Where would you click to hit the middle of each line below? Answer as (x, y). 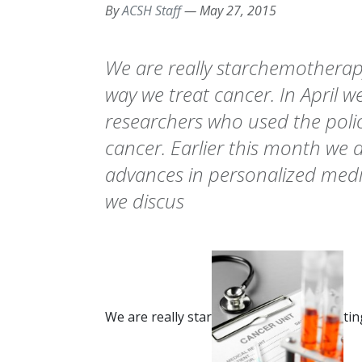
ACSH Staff (152, 11)
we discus (145, 201)
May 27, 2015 (238, 11)
